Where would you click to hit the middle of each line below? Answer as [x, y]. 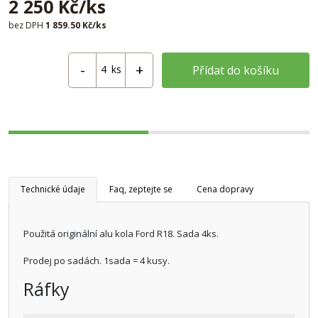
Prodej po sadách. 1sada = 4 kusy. [97, 260]
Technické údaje [53, 189]
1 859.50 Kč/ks [75, 25]
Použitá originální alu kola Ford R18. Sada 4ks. [121, 233]
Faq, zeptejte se [141, 189]
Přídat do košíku [236, 70]
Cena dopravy [225, 189]
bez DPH [26, 25]
